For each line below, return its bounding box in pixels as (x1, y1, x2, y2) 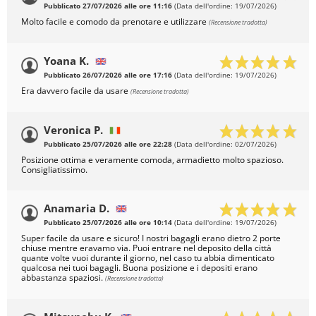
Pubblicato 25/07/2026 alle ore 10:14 (44, 218, 172, 228)
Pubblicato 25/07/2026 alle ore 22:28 (44, 140, 172, 150)
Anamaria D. (44, 201, 109, 216)
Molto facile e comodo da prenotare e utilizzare (21, 16, 209, 28)
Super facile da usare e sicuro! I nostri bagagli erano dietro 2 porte (21, 232, 281, 245)
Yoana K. (44, 54, 89, 68)
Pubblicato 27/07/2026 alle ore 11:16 (44, 1, 172, 11)
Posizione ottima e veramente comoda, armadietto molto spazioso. (21, 154, 284, 166)
